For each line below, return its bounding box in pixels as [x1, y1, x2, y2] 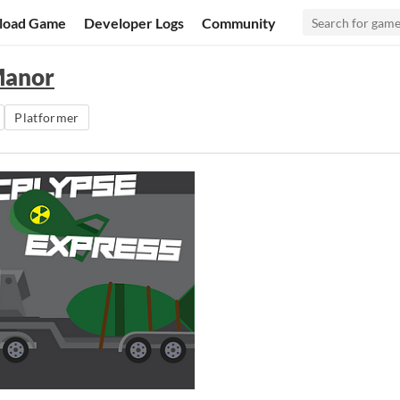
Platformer [14, 110, 79, 125]
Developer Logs [84, 13, 185, 31]
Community [202, 13, 277, 31]
